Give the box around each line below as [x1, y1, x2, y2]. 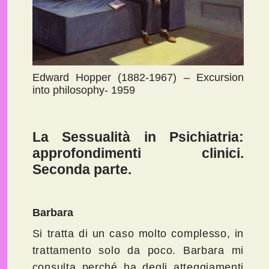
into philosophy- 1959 [32, 84, 135, 97]
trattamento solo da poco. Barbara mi [32, 244, 244, 257]
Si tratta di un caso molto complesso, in [32, 228, 244, 240]
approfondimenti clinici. [32, 145, 244, 162]
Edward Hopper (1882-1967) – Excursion [32, 71, 244, 84]
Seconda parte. [32, 162, 131, 178]
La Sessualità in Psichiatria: [32, 129, 244, 145]
